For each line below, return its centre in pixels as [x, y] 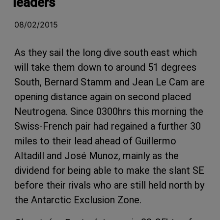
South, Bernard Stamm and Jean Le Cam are [110, 82]
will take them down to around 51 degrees [105, 67]
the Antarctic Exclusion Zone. [79, 200]
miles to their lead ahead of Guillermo [95, 141]
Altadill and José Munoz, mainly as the [96, 155]
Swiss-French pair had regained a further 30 [108, 126]
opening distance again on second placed [103, 96]
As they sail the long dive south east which [106, 52]
